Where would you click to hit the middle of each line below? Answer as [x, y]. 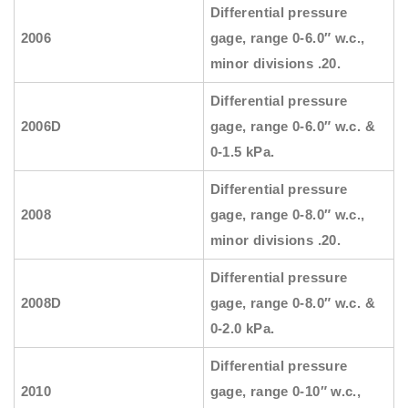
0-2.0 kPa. [242, 329]
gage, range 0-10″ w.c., [286, 392]
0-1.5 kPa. [242, 152]
